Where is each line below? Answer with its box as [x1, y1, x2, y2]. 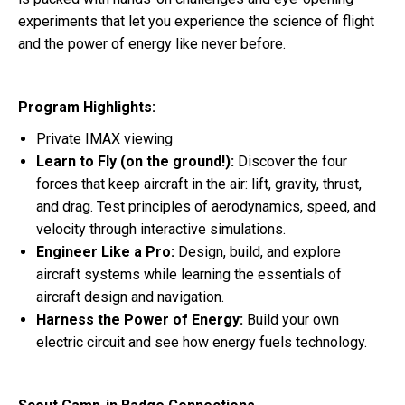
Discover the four [238, 153, 347, 171]
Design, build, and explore [178, 243, 341, 261]
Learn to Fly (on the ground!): [36, 153, 238, 171]
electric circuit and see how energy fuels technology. [36, 334, 371, 352]
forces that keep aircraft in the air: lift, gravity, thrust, [36, 175, 362, 193]
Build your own [247, 311, 339, 329]
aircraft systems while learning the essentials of [36, 266, 342, 284]
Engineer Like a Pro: [36, 243, 178, 261]
